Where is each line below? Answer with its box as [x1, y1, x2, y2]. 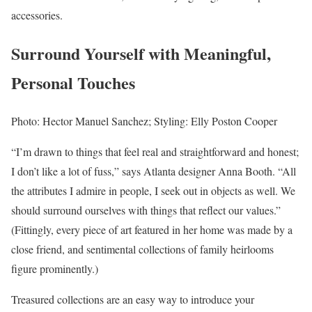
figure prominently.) [11, 260, 98, 276]
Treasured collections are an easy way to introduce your [11, 291, 254, 306]
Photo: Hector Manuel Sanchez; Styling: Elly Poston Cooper [11, 113, 277, 128]
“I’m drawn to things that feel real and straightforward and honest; [11, 143, 299, 159]
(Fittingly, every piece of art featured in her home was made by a [11, 221, 292, 237]
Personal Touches [11, 70, 135, 95]
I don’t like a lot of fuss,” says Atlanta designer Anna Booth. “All [11, 163, 296, 178]
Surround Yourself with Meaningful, [11, 40, 271, 65]
